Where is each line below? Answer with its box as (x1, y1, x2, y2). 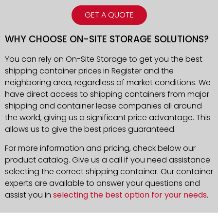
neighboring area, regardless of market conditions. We (5, 77, 211, 89)
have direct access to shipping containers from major (5, 89, 209, 100)
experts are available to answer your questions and (5, 177, 200, 189)
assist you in (5, 189, 53, 200)
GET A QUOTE (84, 9, 134, 21)
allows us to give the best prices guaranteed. (5, 124, 176, 135)
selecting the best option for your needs (53, 189, 207, 200)
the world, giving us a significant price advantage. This (5, 112, 211, 124)
